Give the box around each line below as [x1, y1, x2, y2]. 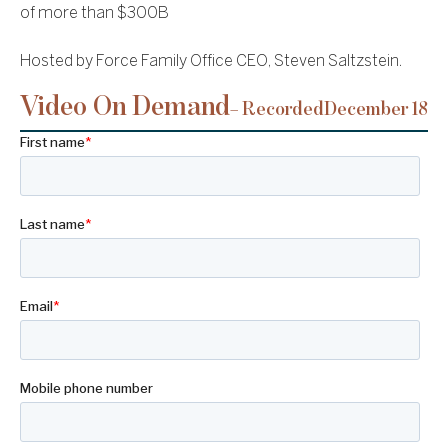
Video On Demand [20, 92, 230, 122]
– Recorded [230, 99, 324, 120]
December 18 [324, 99, 427, 120]
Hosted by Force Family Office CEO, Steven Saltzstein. [20, 54, 402, 70]
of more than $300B [20, 6, 169, 22]
